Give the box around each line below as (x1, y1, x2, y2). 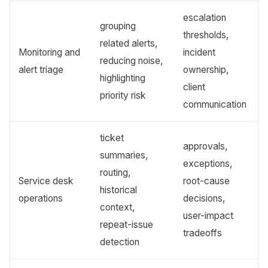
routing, (100, 167, 132, 179)
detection (100, 236, 140, 248)
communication (183, 99, 247, 111)
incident (183, 47, 216, 59)
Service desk (19, 175, 74, 187)
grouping (100, 20, 136, 32)
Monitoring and (19, 47, 81, 59)
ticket (100, 132, 124, 144)
